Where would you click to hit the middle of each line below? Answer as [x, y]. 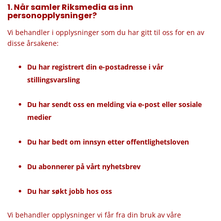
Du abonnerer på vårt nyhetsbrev [84, 166]
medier [39, 117]
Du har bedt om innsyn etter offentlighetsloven [108, 142]
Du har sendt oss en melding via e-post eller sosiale [114, 104]
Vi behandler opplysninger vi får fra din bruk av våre [94, 215]
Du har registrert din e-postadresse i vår [95, 67]
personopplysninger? [52, 16]
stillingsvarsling [54, 80]
